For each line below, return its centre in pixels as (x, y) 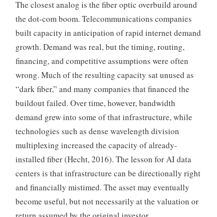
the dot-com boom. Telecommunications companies (103, 19)
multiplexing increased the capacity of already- (96, 145)
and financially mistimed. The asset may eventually (102, 187)
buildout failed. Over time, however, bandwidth (95, 103)
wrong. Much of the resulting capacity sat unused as (104, 75)
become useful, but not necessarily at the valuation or (107, 201)
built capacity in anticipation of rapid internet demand (108, 33)
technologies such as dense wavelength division (97, 131)
